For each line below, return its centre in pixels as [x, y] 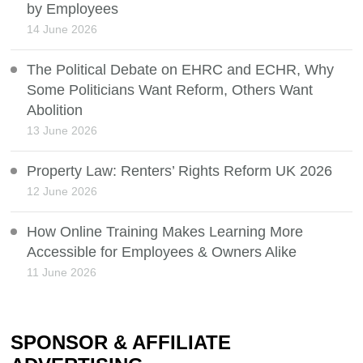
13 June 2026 [62, 131]
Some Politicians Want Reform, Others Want [170, 90]
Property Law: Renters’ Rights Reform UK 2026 [180, 171]
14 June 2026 [62, 30]
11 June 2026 [62, 273]
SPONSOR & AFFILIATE [121, 343]
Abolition [55, 111]
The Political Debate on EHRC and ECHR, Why [181, 70]
